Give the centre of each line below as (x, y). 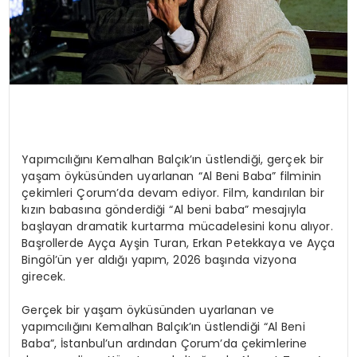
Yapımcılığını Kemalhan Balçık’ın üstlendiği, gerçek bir (173, 160)
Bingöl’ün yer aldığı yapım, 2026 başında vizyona (159, 260)
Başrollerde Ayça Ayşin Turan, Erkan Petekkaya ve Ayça (178, 243)
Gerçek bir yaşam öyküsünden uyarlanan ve (148, 310)
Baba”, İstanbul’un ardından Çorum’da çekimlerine (165, 344)
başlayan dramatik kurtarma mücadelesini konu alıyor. (177, 227)
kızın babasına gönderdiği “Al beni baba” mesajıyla (164, 210)
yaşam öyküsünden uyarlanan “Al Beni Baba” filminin (172, 177)
